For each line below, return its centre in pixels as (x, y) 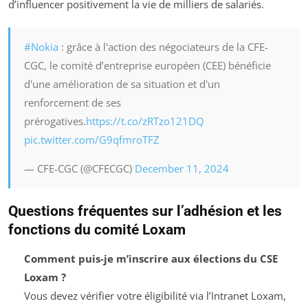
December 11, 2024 (182, 169)
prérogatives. (55, 121)
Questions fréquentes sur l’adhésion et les (145, 211)
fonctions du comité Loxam (97, 230)
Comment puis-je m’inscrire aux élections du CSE (151, 259)
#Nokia (41, 47)
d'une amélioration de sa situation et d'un (122, 84)
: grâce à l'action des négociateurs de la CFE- (163, 47)
